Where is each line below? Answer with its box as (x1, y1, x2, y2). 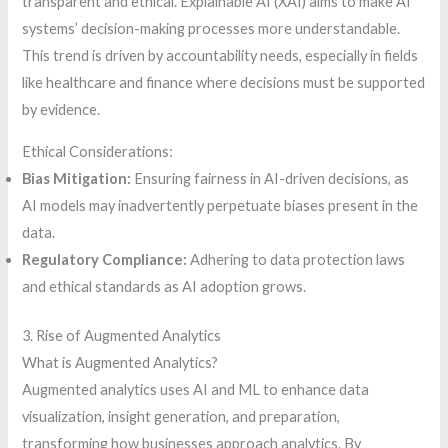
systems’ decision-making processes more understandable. (22, 20, 401, 38)
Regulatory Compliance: (22, 251, 188, 269)
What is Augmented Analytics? (22, 353, 219, 371)
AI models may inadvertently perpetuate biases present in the (22, 197, 419, 215)
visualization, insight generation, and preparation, (22, 407, 341, 425)
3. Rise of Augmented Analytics (22, 326, 222, 344)
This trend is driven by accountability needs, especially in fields (22, 47, 419, 65)
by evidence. (22, 101, 101, 119)
